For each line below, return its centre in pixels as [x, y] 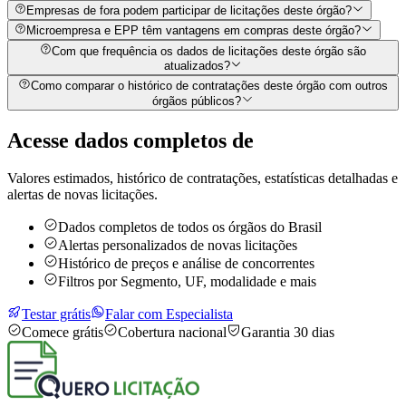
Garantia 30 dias [288, 333]
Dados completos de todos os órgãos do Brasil [190, 227]
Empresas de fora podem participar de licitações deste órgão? [189, 11]
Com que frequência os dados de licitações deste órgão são [209, 51]
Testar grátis [56, 314]
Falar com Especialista [169, 314]
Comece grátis [63, 333]
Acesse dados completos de [130, 140]
